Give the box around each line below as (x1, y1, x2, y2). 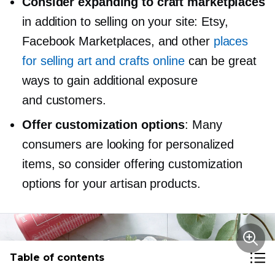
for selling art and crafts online (22, 53, 185, 68)
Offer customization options (22, 117, 185, 131)
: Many (185, 117, 222, 131)
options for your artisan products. (22, 176, 201, 190)
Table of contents (10, 252, 104, 263)
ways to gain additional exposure (22, 73, 198, 87)
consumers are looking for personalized (22, 137, 234, 151)
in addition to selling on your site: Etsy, (22, 14, 228, 28)
